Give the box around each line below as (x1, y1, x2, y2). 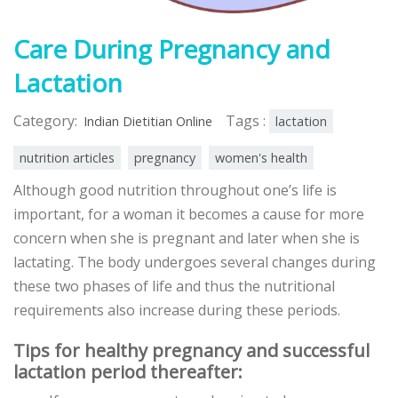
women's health (215, 149, 307, 167)
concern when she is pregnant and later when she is (13, 228, 360, 249)
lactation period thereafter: (13, 360, 243, 385)
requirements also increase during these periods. (13, 300, 340, 321)
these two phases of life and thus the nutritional (13, 276, 335, 297)
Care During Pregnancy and (13, 32, 330, 67)
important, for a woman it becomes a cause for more (13, 204, 364, 225)
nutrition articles (20, 149, 115, 167)
